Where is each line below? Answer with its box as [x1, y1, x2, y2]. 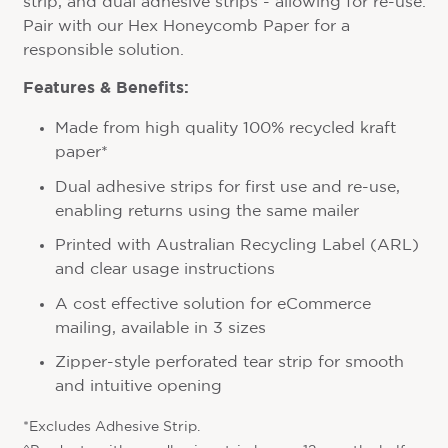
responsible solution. [22, 43, 184, 59]
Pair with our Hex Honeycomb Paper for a [22, 19, 350, 35]
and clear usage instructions [54, 262, 275, 278]
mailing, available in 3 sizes [54, 320, 266, 336]
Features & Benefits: [22, 78, 189, 97]
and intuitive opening [54, 379, 222, 395]
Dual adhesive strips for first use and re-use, [54, 179, 400, 195]
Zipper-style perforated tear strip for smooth [54, 355, 404, 371]
